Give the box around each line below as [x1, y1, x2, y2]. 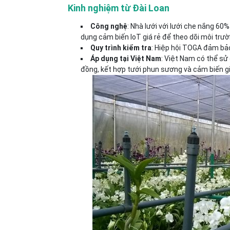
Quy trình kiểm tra [90, 44, 151, 52]
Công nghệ [90, 22, 127, 30]
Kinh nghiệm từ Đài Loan [68, 3, 169, 13]
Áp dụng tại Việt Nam [90, 54, 161, 63]
